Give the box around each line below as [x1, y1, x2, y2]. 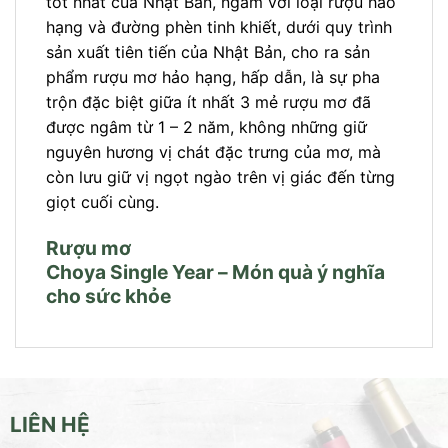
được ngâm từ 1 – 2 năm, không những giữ [46, 116, 367, 137]
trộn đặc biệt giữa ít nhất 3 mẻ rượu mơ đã [46, 91, 371, 112]
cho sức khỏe [46, 283, 171, 308]
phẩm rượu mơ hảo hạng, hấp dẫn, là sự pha [46, 66, 380, 87]
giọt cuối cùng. [46, 191, 159, 212]
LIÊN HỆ [9, 412, 90, 438]
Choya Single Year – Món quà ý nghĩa [46, 259, 385, 284]
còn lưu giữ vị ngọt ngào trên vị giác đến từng [46, 166, 395, 187]
